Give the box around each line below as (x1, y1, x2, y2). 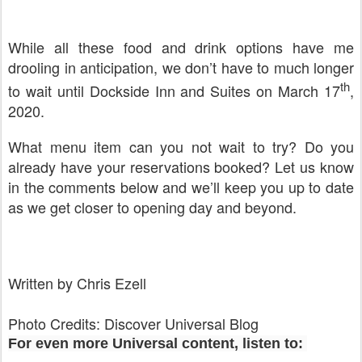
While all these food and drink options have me (8, 36, 354, 57)
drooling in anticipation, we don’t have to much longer (8, 56, 354, 78)
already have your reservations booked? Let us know (8, 155, 354, 177)
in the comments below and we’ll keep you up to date (8, 175, 354, 197)
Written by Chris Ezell (8, 271, 146, 293)
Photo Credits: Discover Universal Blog (8, 312, 259, 334)
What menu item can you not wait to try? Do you (8, 135, 354, 157)
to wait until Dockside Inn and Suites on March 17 (8, 79, 340, 101)
